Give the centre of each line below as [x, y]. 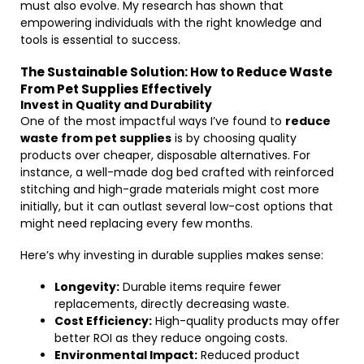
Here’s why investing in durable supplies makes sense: [172, 255]
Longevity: [87, 287]
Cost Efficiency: [103, 321]
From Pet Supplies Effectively [116, 89]
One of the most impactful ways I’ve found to [153, 121]
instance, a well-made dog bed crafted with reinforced [177, 172]
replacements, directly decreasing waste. [172, 304]
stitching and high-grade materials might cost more [170, 189]
